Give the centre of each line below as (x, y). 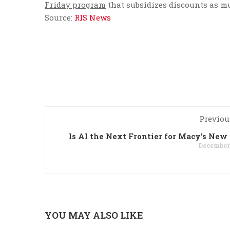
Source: (60, 17)
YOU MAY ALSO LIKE (94, 215)
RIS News (93, 17)
